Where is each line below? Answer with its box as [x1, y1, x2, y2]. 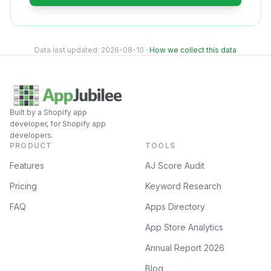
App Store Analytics [145, 222, 223, 232]
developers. [10, 131, 53, 140]
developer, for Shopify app [10, 119, 106, 128]
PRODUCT [10, 141, 53, 150]
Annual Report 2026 [145, 243, 224, 253]
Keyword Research [145, 181, 221, 191]
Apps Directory [145, 201, 205, 212]
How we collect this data [149, 45, 237, 54]
